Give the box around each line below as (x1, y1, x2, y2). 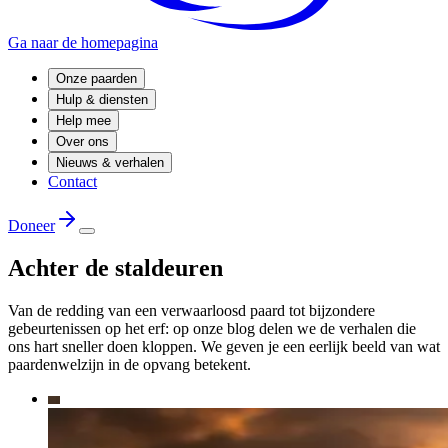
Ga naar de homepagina (8, 34, 158, 51)
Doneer (8, 217, 55, 234)
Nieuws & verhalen (56, 155, 164, 170)
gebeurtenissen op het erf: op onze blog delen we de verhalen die (8, 319, 416, 337)
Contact (48, 173, 97, 190)
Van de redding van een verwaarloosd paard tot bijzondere (8, 301, 375, 319)
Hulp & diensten (56, 92, 148, 107)
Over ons (56, 134, 109, 149)
